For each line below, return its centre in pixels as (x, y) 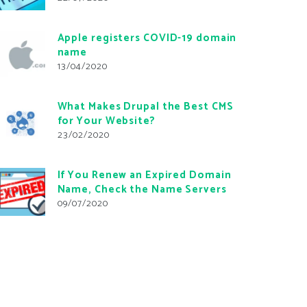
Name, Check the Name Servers (142, 189)
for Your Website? (106, 121)
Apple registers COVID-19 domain (147, 38)
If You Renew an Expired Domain (144, 175)
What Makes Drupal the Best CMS (145, 106)
